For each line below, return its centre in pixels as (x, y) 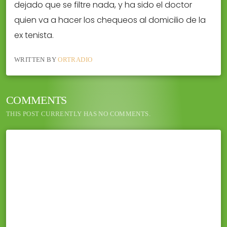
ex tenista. (34, 35)
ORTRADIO (75, 60)
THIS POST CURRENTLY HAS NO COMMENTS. (79, 113)
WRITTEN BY (36, 60)
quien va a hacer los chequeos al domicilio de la (110, 20)
